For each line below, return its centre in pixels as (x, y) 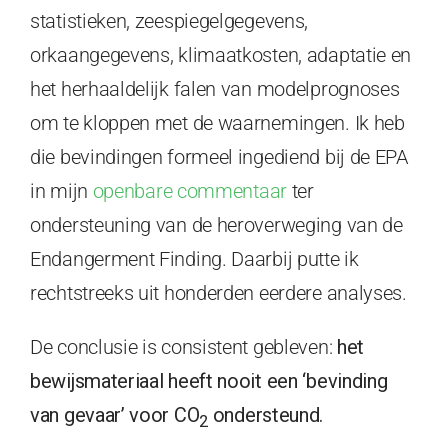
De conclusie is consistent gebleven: (183, 346)
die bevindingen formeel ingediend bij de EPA (219, 156)
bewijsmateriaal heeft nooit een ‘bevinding (209, 380)
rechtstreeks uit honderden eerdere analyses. (218, 292)
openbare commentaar (189, 190)
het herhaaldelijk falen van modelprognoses (215, 88)
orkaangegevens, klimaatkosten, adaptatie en (221, 54)
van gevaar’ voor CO (115, 414)
